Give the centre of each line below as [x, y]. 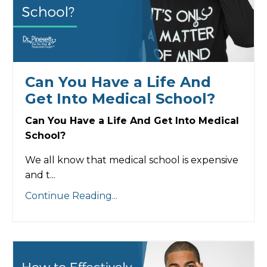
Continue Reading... [71, 195]
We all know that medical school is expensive [132, 160]
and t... [40, 175]
